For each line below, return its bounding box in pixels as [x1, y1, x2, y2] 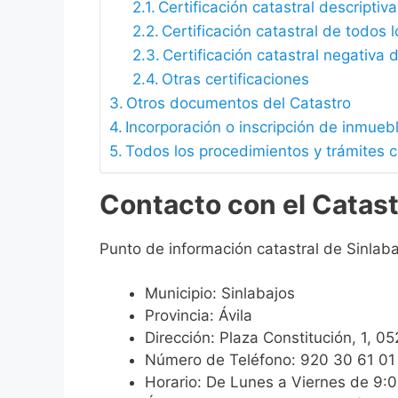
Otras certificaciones [161, 69, 309, 88]
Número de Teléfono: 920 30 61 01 [145, 351, 395, 370]
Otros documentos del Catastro [126, 93, 352, 112]
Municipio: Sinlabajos [145, 284, 295, 303]
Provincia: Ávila [145, 306, 252, 325]
